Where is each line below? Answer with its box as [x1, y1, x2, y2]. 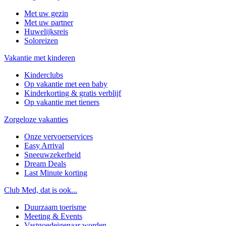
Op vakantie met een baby [24, 79, 107, 88]
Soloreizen [24, 36, 58, 45]
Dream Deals [24, 159, 66, 168]
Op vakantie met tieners [24, 97, 99, 106]
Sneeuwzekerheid [24, 150, 81, 159]
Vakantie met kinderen [4, 53, 75, 62]
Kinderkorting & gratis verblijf [24, 88, 121, 97]
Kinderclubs [24, 70, 63, 79]
